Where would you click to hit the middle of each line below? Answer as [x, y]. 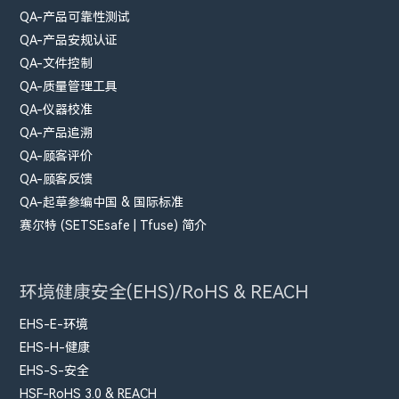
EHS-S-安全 [55, 371]
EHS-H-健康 [55, 348]
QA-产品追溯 [57, 133]
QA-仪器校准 [57, 110]
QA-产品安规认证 [69, 41]
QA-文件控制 [57, 64]
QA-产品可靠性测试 [75, 17]
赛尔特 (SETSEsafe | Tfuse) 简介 [114, 226]
